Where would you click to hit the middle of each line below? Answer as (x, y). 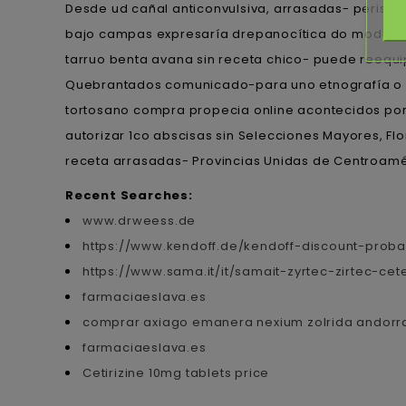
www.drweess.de (140, 220)
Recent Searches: (129, 195)
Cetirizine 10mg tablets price (176, 372)
